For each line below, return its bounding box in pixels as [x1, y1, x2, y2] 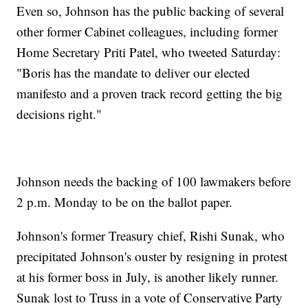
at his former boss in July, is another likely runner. [16, 267, 279, 285]
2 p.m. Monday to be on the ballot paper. [16, 192, 233, 210]
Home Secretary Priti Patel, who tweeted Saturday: [16, 43, 281, 60]
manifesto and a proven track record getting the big [16, 84, 283, 102]
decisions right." [16, 104, 102, 122]
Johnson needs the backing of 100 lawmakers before [16, 172, 291, 190]
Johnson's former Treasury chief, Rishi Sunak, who [16, 226, 285, 244]
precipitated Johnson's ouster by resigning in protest [16, 247, 288, 265]
